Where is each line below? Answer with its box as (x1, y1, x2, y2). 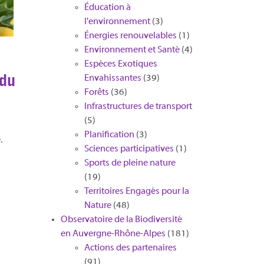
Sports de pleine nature (84, 159, 176, 168)
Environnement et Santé (84, 45, 180, 55)
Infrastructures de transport (84, 102, 192, 111)
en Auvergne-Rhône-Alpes (60, 229, 166, 239)
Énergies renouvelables (84, 31, 177, 41)
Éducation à (84, 3, 131, 12)
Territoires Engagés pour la (84, 187, 189, 196)
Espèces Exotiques (84, 60, 157, 69)
